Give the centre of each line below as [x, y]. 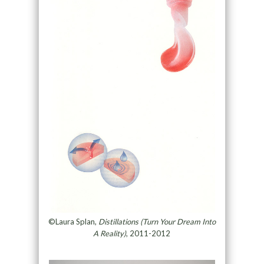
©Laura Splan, [73, 221]
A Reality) [110, 233]
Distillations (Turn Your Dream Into [157, 221]
